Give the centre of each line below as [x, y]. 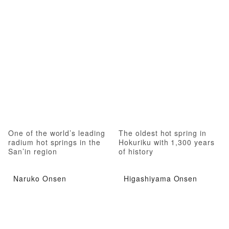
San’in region [33, 152]
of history [136, 152]
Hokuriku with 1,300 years [167, 142]
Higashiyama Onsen [161, 178]
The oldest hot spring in [163, 133]
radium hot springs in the [55, 142]
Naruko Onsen [40, 178]
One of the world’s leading [57, 133]
